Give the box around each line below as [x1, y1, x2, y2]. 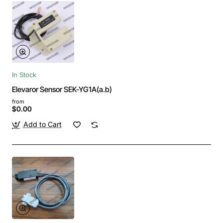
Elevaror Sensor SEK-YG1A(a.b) [12, 85, 112, 95]
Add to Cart [23, 120, 62, 129]
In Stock [12, 71, 36, 79]
